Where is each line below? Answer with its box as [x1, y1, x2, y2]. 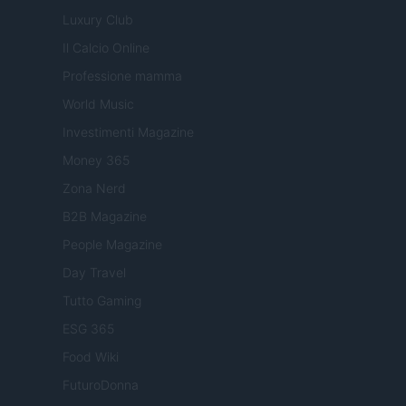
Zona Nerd [63, 180, 126, 197]
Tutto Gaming [63, 293, 141, 309]
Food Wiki [63, 349, 119, 365]
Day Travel [63, 265, 126, 281]
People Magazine [63, 237, 162, 253]
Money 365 [63, 152, 130, 169]
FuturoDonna [63, 377, 139, 393]
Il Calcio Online [63, 40, 150, 56]
